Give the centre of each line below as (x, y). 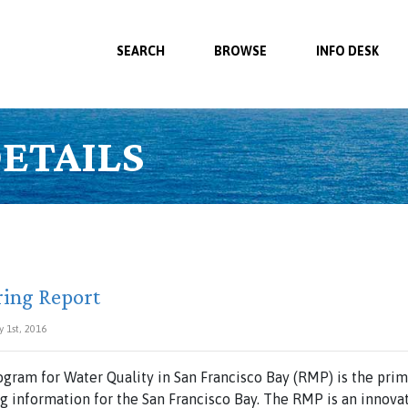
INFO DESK (347, 51)
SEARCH (141, 51)
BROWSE (240, 51)
